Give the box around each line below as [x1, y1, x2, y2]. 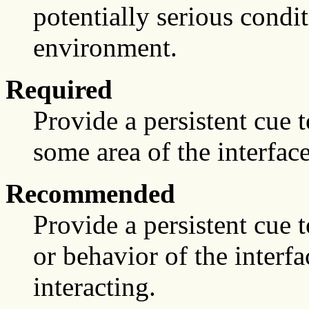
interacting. [33, 272, 156, 302]
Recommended [6, 179, 175, 209]
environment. [33, 32, 177, 63]
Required [6, 74, 112, 105]
